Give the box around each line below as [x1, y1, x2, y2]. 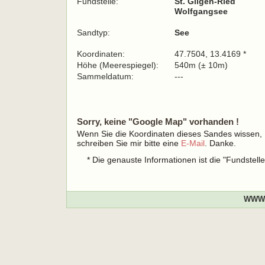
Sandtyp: [77, 28, 110, 37]
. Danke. [205, 138, 236, 148]
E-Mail [181, 138, 205, 148]
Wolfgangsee [174, 7, 228, 16]
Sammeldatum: [77, 72, 136, 81]
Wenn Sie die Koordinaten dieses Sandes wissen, [77, 129, 262, 138]
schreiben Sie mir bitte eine [77, 138, 181, 148]
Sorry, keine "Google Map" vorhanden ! [77, 117, 239, 127]
